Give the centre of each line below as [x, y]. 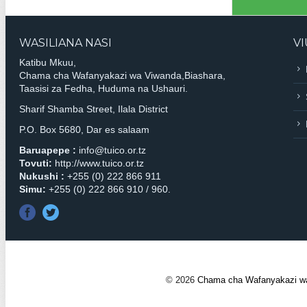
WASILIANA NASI [65, 43]
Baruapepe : [48, 150]
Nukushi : [42, 176]
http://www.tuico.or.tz [98, 163]
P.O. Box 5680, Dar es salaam [84, 130]
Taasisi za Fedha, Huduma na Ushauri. [103, 89]
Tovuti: [36, 163]
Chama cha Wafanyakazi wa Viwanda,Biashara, [122, 76]
